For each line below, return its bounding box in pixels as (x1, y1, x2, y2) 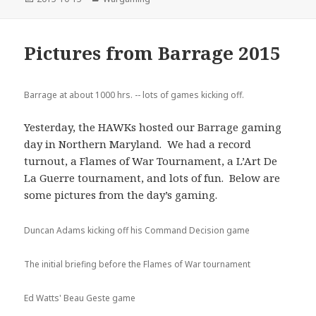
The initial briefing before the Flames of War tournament (24, 257, 251, 270)
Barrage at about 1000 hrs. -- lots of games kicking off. (24, 88, 245, 101)
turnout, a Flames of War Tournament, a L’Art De (24, 153, 278, 168)
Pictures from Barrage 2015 (24, 39, 281, 66)
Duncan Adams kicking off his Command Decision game (24, 224, 250, 236)
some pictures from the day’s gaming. (24, 187, 218, 202)
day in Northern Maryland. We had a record (24, 136, 252, 151)
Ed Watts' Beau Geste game (24, 291, 136, 304)
